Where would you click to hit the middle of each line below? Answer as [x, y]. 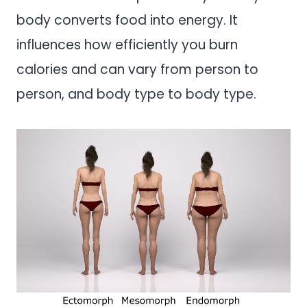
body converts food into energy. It [127, 20]
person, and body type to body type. [138, 94]
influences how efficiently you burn [127, 45]
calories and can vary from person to [137, 69]
